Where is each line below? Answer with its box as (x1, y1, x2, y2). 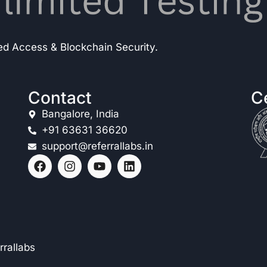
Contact (28, 88, 92, 108)
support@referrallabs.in (41, 140, 153, 152)
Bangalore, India (41, 108, 119, 120)
